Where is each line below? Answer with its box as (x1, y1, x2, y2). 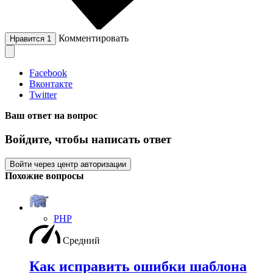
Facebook (29, 68, 67, 79)
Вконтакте (29, 79, 73, 90)
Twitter (29, 90, 57, 101)
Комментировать (58, 33, 129, 44)
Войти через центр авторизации (10, 159, 126, 169)
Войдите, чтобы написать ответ (5, 133, 171, 146)
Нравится (10, 34, 47, 44)
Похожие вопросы (5, 170, 84, 181)
